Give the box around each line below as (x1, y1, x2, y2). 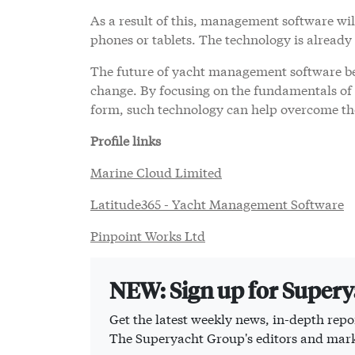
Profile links (90, 131, 161, 150)
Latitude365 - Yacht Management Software (90, 194, 344, 213)
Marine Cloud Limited (90, 162, 222, 181)
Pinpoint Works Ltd (90, 226, 205, 245)
